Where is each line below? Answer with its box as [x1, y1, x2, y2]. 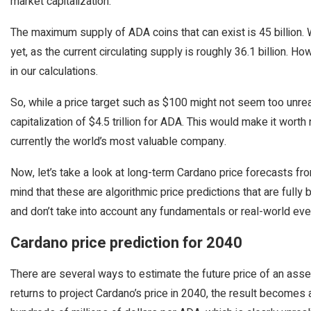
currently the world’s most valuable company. [10, 133, 226, 150]
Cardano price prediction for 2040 [10, 232, 242, 254]
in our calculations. [10, 63, 98, 80]
